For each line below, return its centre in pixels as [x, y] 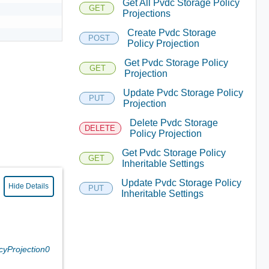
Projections [147, 13]
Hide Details [29, 186]
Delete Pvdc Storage [174, 122]
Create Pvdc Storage [171, 32]
